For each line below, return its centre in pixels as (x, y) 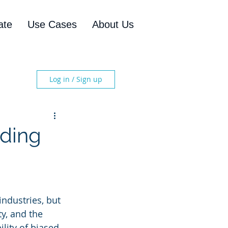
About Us (113, 24)
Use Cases (52, 24)
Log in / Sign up (76, 79)
